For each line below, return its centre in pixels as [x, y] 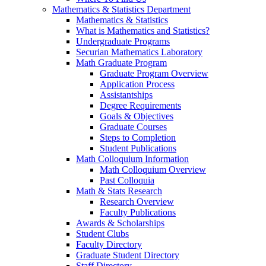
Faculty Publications [138, 213]
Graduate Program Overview [154, 74]
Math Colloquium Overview [153, 170]
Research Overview [137, 202]
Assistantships [126, 95]
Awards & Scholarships [120, 223]
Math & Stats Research [119, 191]
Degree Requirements [140, 106]
